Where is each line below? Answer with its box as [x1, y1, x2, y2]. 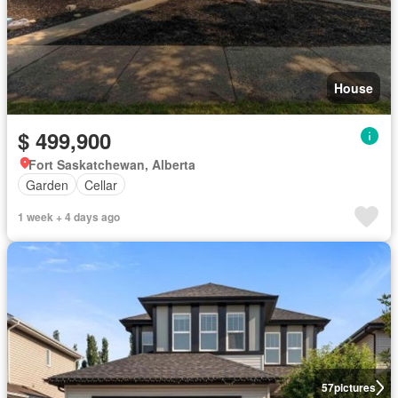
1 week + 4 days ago [18, 209, 120, 225]
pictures [333, 379, 376, 395]
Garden [26, 175, 68, 194]
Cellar [84, 175, 117, 194]
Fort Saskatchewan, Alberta [28, 155, 195, 173]
